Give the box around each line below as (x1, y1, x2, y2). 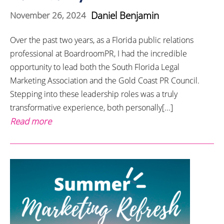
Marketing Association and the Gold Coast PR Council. (10, 74, 199, 86)
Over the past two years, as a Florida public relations (10, 34, 193, 45)
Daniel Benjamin (91, 8, 159, 22)
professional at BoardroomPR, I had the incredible (10, 47, 187, 59)
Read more (10, 115, 51, 127)
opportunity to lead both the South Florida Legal (10, 61, 179, 72)
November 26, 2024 (10, 9, 86, 21)
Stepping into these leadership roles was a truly (10, 88, 177, 99)
